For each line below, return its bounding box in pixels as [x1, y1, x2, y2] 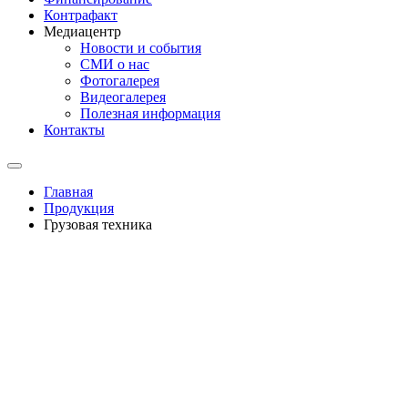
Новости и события [80, 40, 201, 56]
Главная [44, 184, 93, 199]
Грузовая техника [44, 217, 152, 232]
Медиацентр [44, 24, 121, 39]
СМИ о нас [80, 56, 149, 72]
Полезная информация [80, 106, 220, 121]
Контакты [44, 122, 105, 138]
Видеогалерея [80, 89, 166, 105]
